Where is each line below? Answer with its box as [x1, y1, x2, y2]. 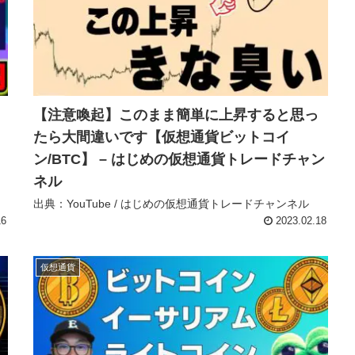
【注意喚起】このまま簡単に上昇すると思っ [33, 106, 319, 123]
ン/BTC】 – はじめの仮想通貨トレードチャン [33, 151, 325, 167]
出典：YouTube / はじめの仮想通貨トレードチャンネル [33, 197, 309, 210]
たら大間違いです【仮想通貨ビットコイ [33, 128, 290, 145]
